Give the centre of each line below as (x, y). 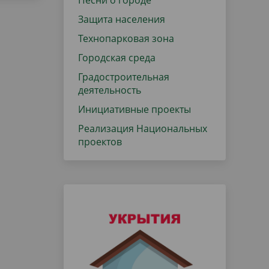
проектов (100, 142)
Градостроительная (124, 77)
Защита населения (122, 19)
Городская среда (117, 58)
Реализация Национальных (143, 128)
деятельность (110, 90)
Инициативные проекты (134, 109)
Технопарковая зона (126, 38)
